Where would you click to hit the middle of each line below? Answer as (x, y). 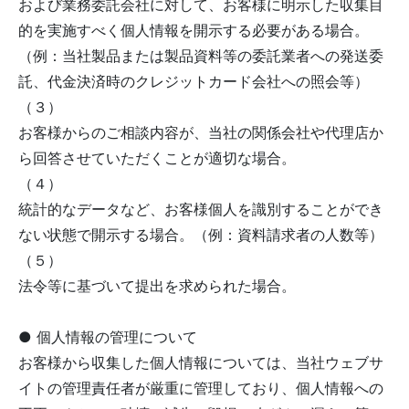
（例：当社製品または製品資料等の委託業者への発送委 (201, 56)
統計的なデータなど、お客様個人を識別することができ (201, 209)
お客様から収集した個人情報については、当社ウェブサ (201, 362)
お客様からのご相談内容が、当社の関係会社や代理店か (201, 132)
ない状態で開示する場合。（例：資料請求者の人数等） (201, 235)
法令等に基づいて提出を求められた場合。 (157, 286)
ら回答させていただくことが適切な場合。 (157, 158)
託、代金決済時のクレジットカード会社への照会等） (194, 81)
